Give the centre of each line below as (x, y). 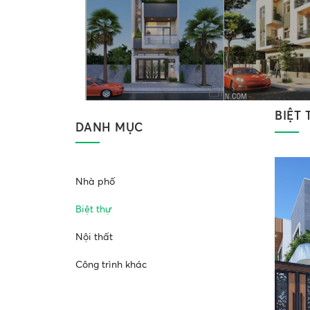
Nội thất (94, 236)
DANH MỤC (109, 127)
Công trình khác (111, 264)
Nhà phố (95, 181)
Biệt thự (93, 208)
